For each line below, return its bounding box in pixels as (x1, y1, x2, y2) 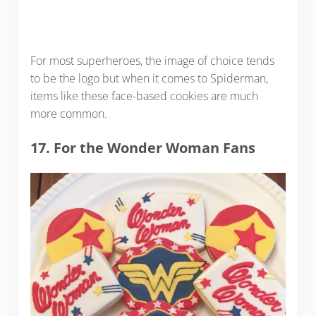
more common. (30, 106, 107, 122)
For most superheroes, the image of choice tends (30, 53, 274, 69)
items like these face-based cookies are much (30, 88, 258, 104)
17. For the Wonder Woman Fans (30, 138, 255, 158)
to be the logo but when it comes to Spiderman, (30, 71, 268, 87)
